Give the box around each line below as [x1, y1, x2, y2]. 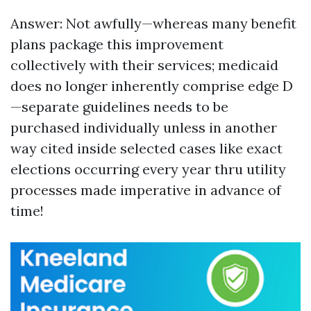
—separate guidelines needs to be [10, 98, 228, 115]
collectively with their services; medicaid [10, 56, 278, 74]
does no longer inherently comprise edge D [10, 77, 293, 94]
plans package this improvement [10, 35, 224, 53]
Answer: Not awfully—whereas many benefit [10, 15, 296, 32]
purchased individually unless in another [10, 119, 277, 136]
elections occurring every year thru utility [10, 160, 286, 178]
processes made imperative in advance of [10, 181, 281, 199]
